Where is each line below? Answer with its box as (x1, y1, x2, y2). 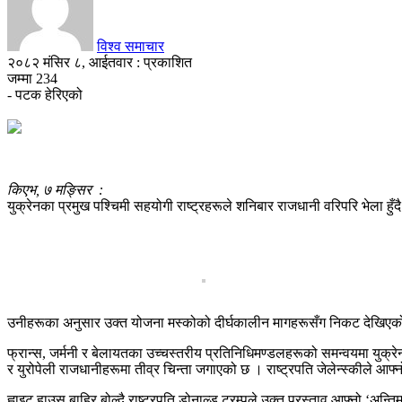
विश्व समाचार (97, 38, 164, 54)
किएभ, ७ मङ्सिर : (7, 181, 103, 197)
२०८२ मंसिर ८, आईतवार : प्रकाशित (7, 54, 192, 70)
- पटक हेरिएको (7, 86, 83, 102)
